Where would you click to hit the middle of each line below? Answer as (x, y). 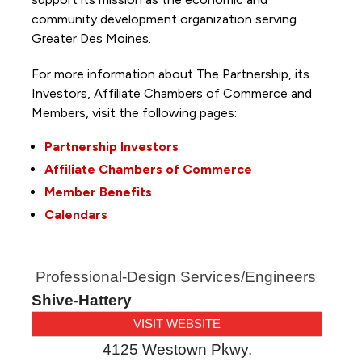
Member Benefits (98, 192)
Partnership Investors (111, 146)
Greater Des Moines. (93, 38)
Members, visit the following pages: (135, 112)
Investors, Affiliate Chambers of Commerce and (171, 93)
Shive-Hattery (81, 300)
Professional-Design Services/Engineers (175, 276)
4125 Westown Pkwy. (177, 349)
